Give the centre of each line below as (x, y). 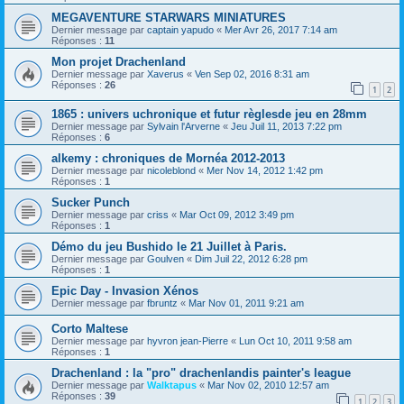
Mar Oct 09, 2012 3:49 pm (237, 215)
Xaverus (165, 73)
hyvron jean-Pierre (188, 341)
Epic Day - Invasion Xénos (125, 291)
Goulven (165, 259)
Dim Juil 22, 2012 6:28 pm (251, 259)
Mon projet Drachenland (119, 61)
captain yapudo (180, 29)
